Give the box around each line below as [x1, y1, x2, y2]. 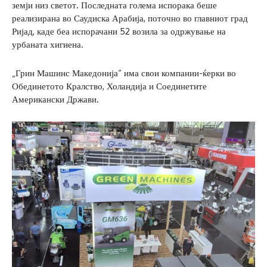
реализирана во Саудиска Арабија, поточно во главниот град [12, 12, 248, 24]
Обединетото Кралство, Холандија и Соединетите [12, 80, 207, 92]
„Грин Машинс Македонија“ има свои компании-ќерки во [12, 67, 236, 79]
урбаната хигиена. [12, 38, 83, 50]
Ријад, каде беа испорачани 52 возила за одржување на [12, 25, 226, 37]
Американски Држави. [12, 93, 99, 105]
